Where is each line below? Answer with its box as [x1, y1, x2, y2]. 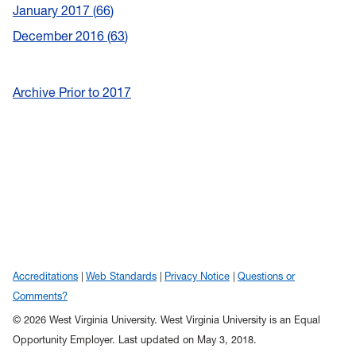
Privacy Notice [164, 269, 230, 282]
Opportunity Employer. [13, 333, 118, 346]
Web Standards [86, 269, 157, 282]
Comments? [13, 289, 68, 302]
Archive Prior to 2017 [13, 84, 131, 101]
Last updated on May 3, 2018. [118, 333, 257, 346]
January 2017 [13, 2, 93, 19]
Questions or [238, 269, 295, 282]
